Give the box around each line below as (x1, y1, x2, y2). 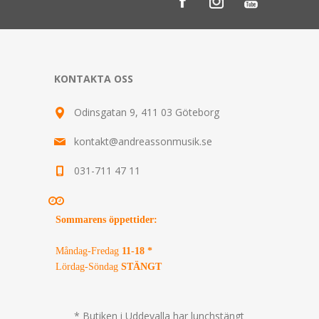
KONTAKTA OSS (54, 71, 133, 85)
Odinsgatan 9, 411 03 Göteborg (74, 105, 219, 119)
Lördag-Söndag (56, 261, 118, 271)
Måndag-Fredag (56, 245, 122, 256)
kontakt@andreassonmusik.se (74, 134, 212, 148)
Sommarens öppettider (56, 214, 154, 224)
